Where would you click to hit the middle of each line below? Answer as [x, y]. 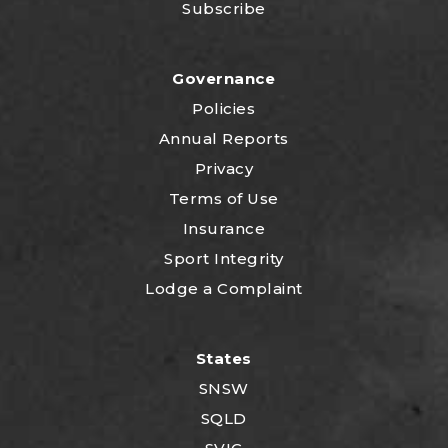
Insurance [224, 229]
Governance [224, 79]
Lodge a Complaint [224, 289]
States [223, 359]
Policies [224, 109]
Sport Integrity [224, 259]
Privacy [224, 169]
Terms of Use [223, 199]
